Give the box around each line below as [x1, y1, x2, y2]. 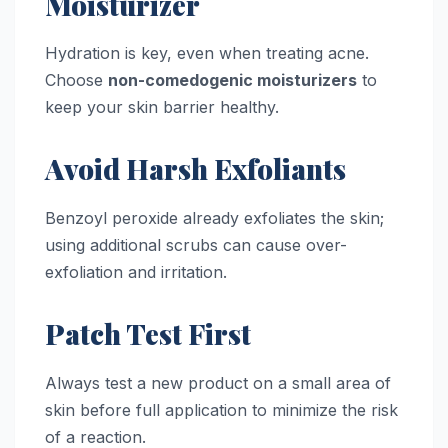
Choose [45, 70, 108, 91]
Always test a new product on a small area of [45, 373, 391, 394]
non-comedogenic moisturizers [108, 70, 357, 91]
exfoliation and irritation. [45, 262, 227, 283]
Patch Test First [45, 315, 251, 353]
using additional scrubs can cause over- [45, 235, 347, 256]
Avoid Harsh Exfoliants [45, 150, 346, 188]
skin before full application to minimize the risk [45, 400, 398, 421]
